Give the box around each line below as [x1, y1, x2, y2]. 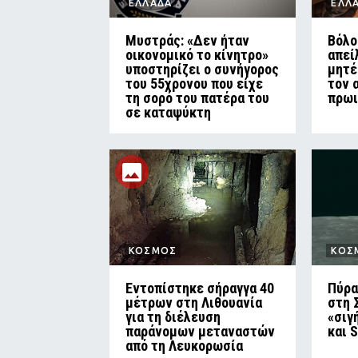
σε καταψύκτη [125, 104, 211, 121]
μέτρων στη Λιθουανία [125, 294, 262, 312]
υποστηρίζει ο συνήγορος [125, 61, 279, 78]
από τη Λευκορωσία [125, 337, 243, 355]
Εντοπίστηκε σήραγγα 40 [125, 280, 274, 297]
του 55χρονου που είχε [125, 75, 263, 93]
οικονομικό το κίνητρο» [125, 46, 268, 64]
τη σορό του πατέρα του [125, 89, 269, 107]
